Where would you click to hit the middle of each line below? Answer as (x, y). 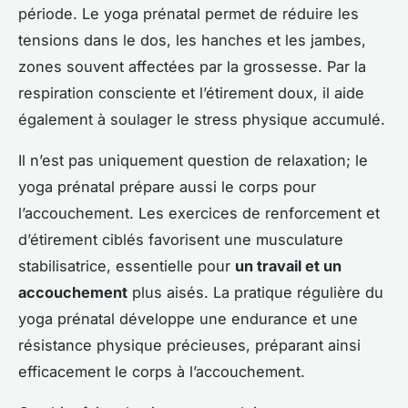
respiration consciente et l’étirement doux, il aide (191, 92)
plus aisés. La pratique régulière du (255, 292)
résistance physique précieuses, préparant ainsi (189, 345)
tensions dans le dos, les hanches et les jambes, (192, 40)
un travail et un (288, 265)
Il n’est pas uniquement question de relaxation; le (193, 160)
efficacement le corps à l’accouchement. (162, 371)
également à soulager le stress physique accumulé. (202, 119)
